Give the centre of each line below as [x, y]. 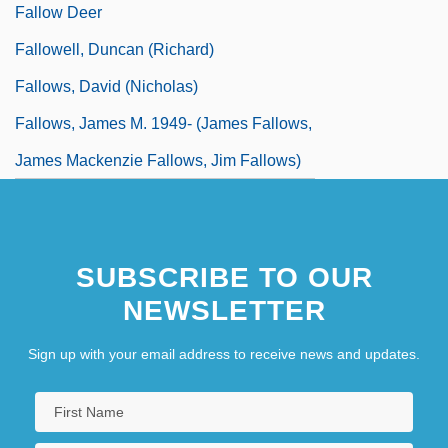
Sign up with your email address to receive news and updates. [224, 353]
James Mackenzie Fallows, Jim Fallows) [158, 160]
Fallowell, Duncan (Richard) [114, 49]
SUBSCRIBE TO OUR [224, 277]
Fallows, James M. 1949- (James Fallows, [163, 123]
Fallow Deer [58, 12]
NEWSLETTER [224, 310]
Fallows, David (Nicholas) [106, 86]
